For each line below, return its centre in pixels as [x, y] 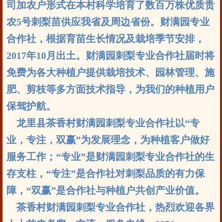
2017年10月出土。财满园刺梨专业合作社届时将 [110, 55]
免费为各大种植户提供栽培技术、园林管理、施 [110, 72]
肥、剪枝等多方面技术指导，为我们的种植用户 [110, 89]
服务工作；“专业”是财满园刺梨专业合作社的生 [110, 157]
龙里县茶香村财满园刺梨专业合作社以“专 [103, 123]
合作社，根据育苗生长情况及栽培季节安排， [105, 39]
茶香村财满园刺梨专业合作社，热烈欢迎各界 [110, 207]
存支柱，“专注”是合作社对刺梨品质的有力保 [105, 173]
